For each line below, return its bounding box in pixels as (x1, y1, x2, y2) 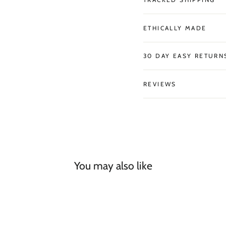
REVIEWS (143, 80, 177, 88)
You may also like (74, 158, 152, 172)
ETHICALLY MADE (143, 24, 207, 32)
